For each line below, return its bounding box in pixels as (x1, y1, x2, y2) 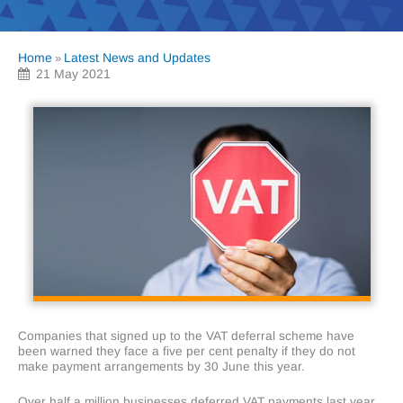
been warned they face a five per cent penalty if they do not (18, 345, 355, 359)
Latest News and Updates (64, 50, 210, 66)
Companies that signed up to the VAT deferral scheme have (18, 329, 354, 344)
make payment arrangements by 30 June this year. (18, 360, 305, 374)
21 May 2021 (32, 67, 111, 82)
